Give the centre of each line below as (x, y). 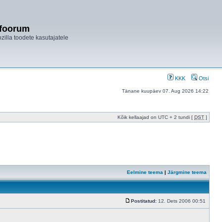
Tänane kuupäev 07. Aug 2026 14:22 (165, 91)
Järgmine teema (187, 172)
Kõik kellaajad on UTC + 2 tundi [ (156, 117)
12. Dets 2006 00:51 (182, 201)
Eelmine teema (145, 172)
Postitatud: (144, 201)
